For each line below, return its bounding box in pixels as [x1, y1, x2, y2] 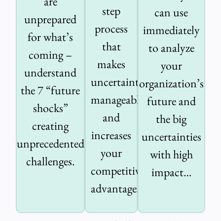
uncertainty [91, 74, 145, 89]
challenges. [26, 153, 75, 169]
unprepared [24, 11, 77, 27]
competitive [91, 162, 145, 178]
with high [149, 147, 193, 162]
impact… [151, 164, 191, 180]
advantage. [91, 180, 140, 196]
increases [91, 127, 132, 143]
